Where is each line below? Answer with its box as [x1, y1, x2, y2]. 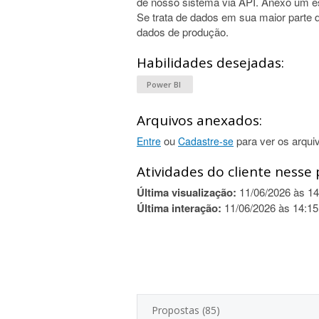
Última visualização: [137, 184, 236, 200]
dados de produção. [137, 24, 229, 39]
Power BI [147, 79, 183, 90]
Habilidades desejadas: [137, 53, 284, 72]
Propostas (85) [152, 303, 220, 317]
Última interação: [137, 200, 221, 216]
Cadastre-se [178, 134, 234, 148]
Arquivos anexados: [137, 111, 262, 130]
